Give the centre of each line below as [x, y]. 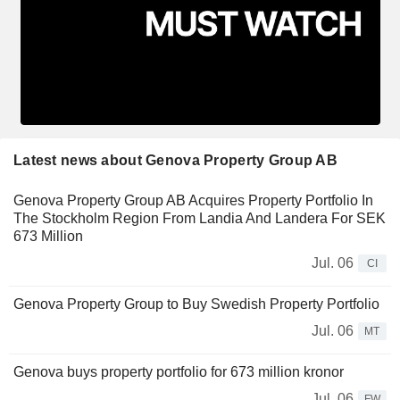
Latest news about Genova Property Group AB [175, 161]
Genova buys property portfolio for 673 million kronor [179, 372]
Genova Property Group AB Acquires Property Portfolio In [193, 201]
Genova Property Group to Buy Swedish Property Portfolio [196, 304]
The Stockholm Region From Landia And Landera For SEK [200, 219]
